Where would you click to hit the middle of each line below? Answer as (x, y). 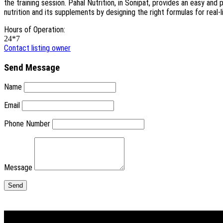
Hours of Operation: (35, 30)
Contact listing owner (37, 48)
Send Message (32, 67)
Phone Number (27, 124)
